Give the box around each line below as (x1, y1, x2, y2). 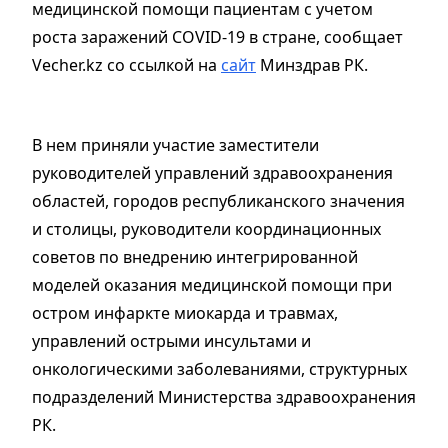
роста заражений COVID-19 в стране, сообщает (32, 26, 403, 49)
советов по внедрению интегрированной (32, 246, 358, 269)
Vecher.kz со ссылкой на (32, 54, 221, 77)
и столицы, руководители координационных (32, 218, 381, 241)
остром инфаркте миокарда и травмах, (32, 302, 338, 325)
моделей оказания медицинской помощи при (32, 274, 392, 297)
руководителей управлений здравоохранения (32, 162, 393, 185)
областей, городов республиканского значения (32, 190, 405, 213)
